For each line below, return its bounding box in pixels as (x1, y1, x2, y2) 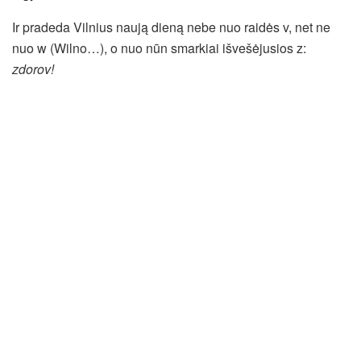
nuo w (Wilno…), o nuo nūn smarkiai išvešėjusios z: (12, 38, 306, 57)
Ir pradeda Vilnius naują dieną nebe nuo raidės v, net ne (12, 17, 330, 36)
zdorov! (12, 59, 54, 78)
